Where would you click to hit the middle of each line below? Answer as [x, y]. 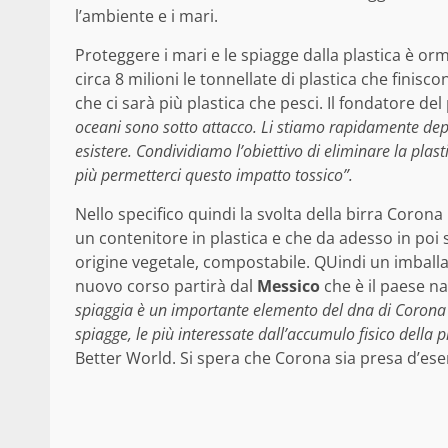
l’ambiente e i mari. [146, 15]
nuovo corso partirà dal [166, 285]
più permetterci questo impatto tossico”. [214, 174]
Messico [288, 285]
